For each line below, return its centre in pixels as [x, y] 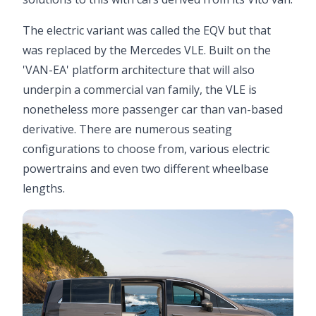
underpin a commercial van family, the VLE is [140, 90]
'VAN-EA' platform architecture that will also [139, 70]
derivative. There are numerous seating [127, 129]
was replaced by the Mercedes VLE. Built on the [147, 50]
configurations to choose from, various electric [146, 149]
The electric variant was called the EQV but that [147, 30]
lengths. [44, 188]
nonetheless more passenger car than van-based [153, 109]
